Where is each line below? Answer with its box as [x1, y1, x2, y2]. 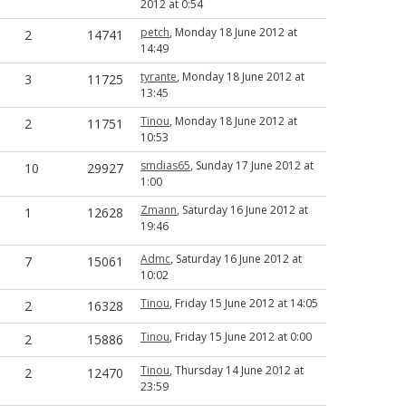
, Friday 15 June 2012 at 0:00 [169, 329, 312, 344]
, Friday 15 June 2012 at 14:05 [169, 295, 318, 311]
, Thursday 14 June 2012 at [169, 362, 304, 378]
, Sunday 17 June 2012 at [190, 158, 314, 173]
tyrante [140, 69, 177, 84]
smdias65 [140, 158, 190, 173]
